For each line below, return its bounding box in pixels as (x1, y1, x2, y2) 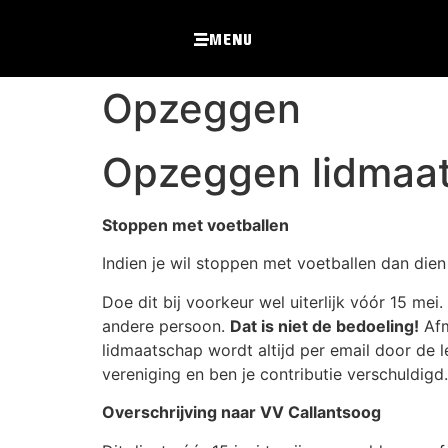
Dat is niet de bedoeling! (230, 315, 419, 336)
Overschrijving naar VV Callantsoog (102, 402, 381, 423)
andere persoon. (102, 315, 230, 336)
